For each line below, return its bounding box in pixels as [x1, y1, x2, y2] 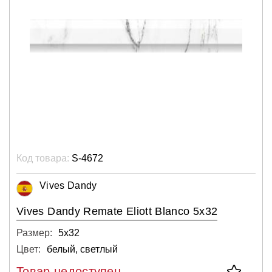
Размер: [16, 227, 52, 238]
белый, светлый [47, 243, 118, 254]
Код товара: [16, 152, 69, 163]
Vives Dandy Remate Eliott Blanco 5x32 [16, 205, 218, 217]
